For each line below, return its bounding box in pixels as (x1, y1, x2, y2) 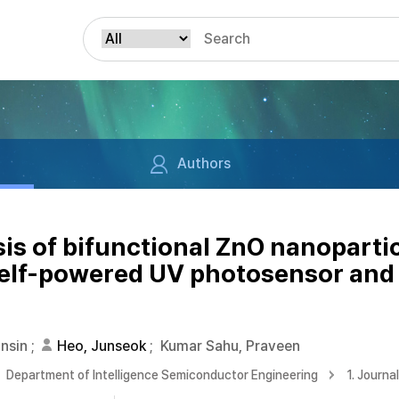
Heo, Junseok (57, 338, 146, 354)
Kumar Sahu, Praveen (160, 338, 300, 354)
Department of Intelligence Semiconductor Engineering (6, 368, 318, 382)
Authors (176, 155, 231, 172)
